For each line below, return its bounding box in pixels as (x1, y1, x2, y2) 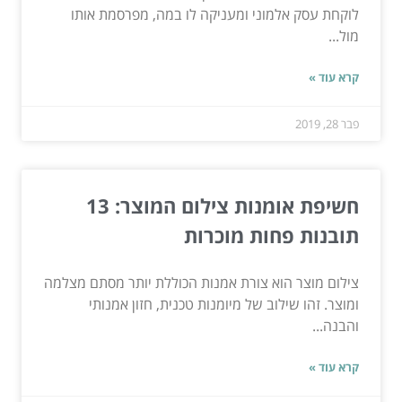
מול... (328, 25, 359, 46)
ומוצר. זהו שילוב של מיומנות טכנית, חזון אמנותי (89, 293, 359, 314)
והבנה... (312, 315, 359, 336)
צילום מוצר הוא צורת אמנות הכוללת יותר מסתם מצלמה (44, 272, 359, 293)
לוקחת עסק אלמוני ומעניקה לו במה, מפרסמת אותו (71, 4, 359, 24)
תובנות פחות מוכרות (184, 221, 359, 249)
